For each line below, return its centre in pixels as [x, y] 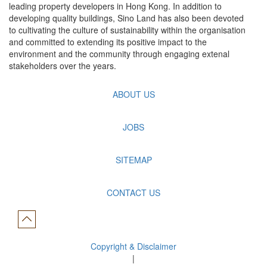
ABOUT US [133, 94]
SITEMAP [133, 159]
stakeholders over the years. [63, 65]
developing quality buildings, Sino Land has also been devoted [126, 18]
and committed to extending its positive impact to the [108, 41]
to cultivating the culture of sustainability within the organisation [127, 30]
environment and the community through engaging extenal [119, 53]
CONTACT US [133, 192]
